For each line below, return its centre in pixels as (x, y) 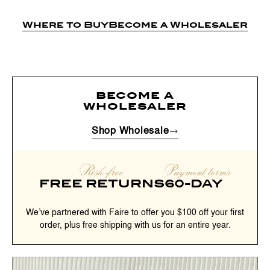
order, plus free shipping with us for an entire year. (135, 226)
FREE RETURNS (102, 184)
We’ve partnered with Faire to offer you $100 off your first (135, 213)
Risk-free (102, 171)
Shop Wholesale (130, 132)
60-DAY (193, 184)
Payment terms (198, 171)
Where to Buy (65, 25)
